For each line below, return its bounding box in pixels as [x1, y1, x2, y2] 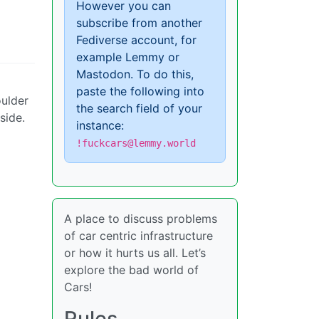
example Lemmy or [76, 50, 179, 64]
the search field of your [76, 101, 202, 115]
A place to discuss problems [64, 211, 217, 226]
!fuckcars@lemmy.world [76, 137, 196, 149]
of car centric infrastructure [64, 229, 213, 243]
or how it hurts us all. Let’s [64, 246, 206, 260]
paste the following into [76, 84, 204, 98]
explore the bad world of [64, 263, 199, 277]
